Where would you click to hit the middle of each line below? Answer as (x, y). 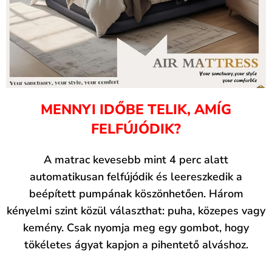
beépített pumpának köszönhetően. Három (136, 194)
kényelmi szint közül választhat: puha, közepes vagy (136, 211)
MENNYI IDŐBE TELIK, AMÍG (136, 110)
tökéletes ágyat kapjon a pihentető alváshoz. (136, 245)
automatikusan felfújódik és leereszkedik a (136, 177)
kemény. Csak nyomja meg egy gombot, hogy (136, 228)
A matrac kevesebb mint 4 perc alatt (136, 160)
